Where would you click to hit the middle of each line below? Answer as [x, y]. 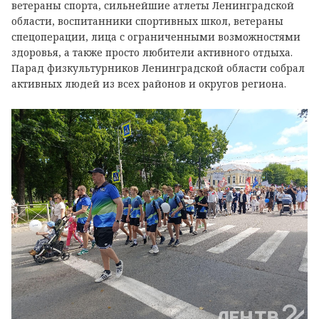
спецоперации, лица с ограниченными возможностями [156, 36]
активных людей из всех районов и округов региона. [150, 83]
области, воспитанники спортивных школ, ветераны [147, 21]
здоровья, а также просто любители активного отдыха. [152, 52]
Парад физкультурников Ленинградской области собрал [158, 68]
